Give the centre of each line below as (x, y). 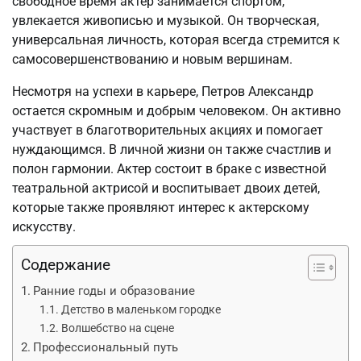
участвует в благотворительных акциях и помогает (168, 130)
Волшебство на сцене (117, 328)
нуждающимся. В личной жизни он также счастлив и (172, 149)
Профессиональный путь (106, 347)
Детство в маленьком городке (141, 309)
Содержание (66, 264)
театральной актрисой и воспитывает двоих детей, (166, 188)
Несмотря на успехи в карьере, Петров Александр (163, 91)
